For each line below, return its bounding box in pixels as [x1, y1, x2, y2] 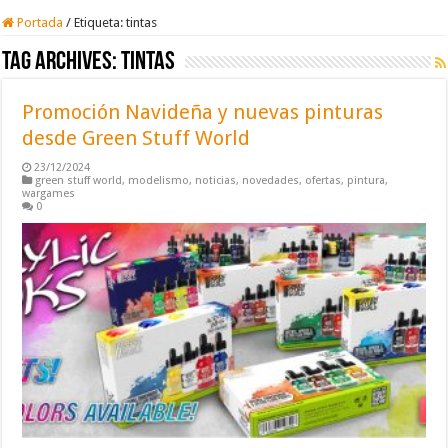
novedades [242, 173, 300, 187]
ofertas [305, 173, 342, 187]
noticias [195, 173, 237, 187]
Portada [14, 14, 64, 30]
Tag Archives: [2, 48, 122, 76]
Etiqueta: [74, 14, 127, 30]
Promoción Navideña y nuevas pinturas [22, 99, 384, 124]
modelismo [128, 173, 190, 187]
